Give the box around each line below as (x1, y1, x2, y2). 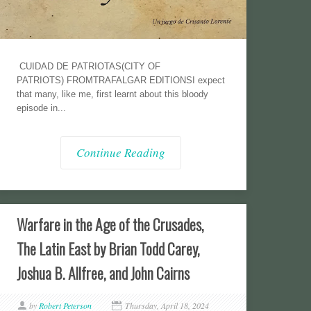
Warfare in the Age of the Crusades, (16, 213, 204, 235)
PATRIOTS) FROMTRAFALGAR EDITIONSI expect (16, 74, 225, 85)
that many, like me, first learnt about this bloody (16, 88, 208, 99)
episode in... (16, 102, 66, 113)
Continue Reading (76, 144, 166, 160)
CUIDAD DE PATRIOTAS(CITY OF (16, 60, 160, 72)
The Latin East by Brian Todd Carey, (16, 237, 200, 260)
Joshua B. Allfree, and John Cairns (16, 262, 190, 284)
